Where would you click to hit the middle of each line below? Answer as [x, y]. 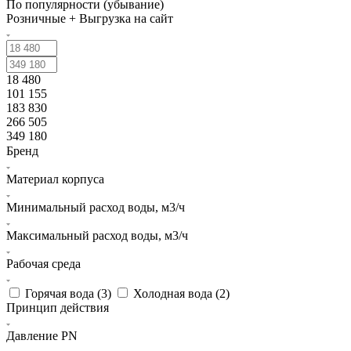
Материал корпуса [55, 179]
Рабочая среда [43, 263]
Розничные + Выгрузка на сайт [90, 18]
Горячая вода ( [63, 293]
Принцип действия [58, 307]
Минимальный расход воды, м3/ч [96, 207]
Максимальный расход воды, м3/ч [97, 235]
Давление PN [42, 335]
